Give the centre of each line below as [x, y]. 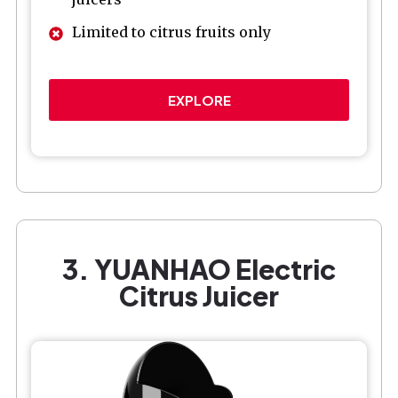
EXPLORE [199, 99]
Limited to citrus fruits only [171, 32]
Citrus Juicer [199, 295]
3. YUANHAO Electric [199, 269]
